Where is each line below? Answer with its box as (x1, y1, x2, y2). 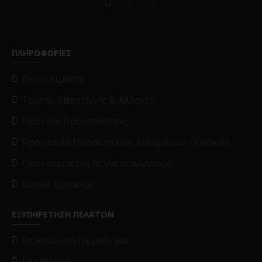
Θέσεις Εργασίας (22, 178, 95, 191)
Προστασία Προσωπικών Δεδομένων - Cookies (22, 136, 230, 149)
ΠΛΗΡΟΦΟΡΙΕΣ (12, 47, 71, 58)
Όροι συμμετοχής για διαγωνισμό (22, 157, 173, 170)
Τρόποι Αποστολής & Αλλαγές (22, 94, 154, 106)
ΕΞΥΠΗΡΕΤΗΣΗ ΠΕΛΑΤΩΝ (12, 209, 114, 220)
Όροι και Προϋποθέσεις (22, 115, 128, 127)
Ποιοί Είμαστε (22, 73, 85, 85)
